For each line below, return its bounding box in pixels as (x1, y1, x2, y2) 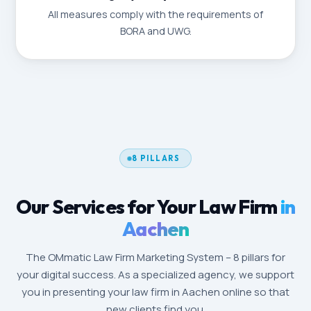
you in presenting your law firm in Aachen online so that (22, 285, 289, 299)
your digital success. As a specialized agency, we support (17, 267, 294, 282)
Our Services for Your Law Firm (15, 194, 278, 219)
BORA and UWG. (119, 24, 192, 37)
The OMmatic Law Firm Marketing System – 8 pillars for (26, 250, 285, 264)
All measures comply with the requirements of (48, 8, 263, 21)
